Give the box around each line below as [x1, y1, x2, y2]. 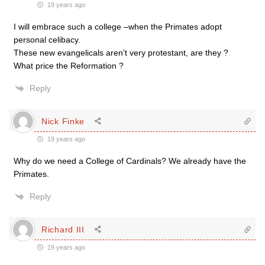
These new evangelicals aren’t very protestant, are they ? [14, 48, 228, 57]
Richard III [41, 224, 85, 234]
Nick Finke [41, 116, 85, 126]
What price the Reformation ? [14, 61, 124, 70]
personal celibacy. [14, 35, 80, 44]
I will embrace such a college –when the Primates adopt [14, 22, 222, 31]
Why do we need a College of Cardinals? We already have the [14, 156, 246, 166]
